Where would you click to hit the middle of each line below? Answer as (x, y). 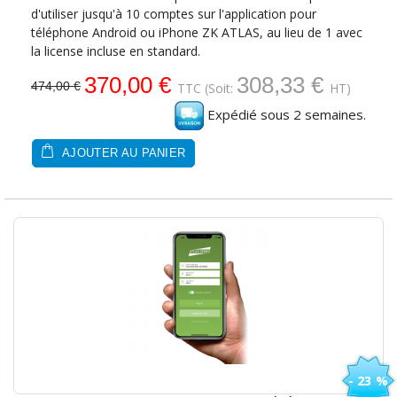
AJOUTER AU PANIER (122, 154)
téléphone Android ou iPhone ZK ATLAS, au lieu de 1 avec (197, 33)
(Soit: (219, 89)
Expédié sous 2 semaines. (285, 115)
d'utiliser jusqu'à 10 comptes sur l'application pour (174, 14)
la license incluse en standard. (116, 51)
